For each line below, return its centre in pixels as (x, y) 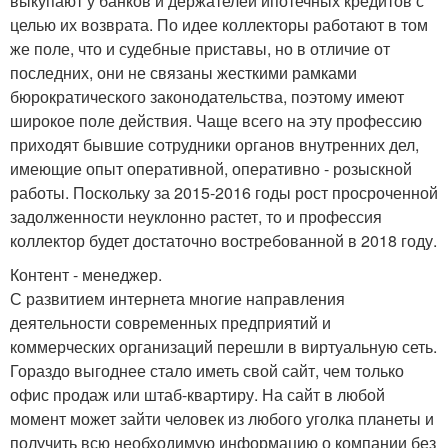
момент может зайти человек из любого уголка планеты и (222, 418)
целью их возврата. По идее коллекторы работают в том (219, 24)
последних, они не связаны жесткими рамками (183, 72)
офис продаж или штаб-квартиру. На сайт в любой (197, 394)
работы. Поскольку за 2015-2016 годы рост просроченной (224, 192)
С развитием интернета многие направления (177, 298)
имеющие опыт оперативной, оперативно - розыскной (211, 168)
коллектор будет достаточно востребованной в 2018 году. (223, 240)
